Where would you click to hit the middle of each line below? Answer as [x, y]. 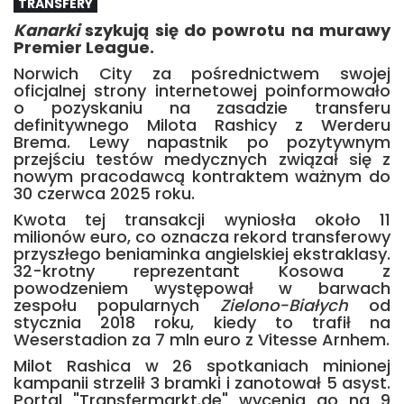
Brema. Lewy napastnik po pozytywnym [202, 142]
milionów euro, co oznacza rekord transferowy [202, 237]
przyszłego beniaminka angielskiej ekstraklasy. [202, 254]
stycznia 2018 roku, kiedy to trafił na [202, 322]
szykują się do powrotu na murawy [235, 30]
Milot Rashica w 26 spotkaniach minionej [202, 366]
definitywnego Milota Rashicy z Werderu [202, 125]
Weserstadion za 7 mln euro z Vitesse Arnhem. [202, 340]
